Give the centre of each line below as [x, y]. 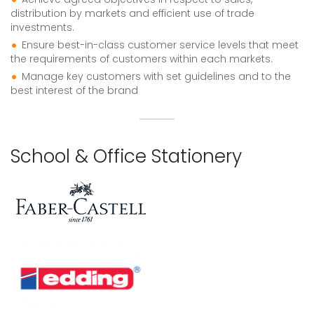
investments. [42, 27]
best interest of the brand [74, 90]
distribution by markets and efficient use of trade [132, 13]
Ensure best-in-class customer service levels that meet [160, 45]
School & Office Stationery [126, 156]
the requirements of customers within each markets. [142, 59]
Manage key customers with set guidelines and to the [156, 76]
